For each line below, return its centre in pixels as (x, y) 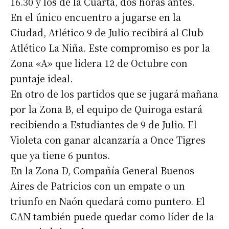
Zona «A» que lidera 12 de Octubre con (99, 63)
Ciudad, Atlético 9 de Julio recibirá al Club (107, 32)
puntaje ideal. (41, 78)
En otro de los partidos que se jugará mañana (114, 94)
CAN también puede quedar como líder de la (112, 216)
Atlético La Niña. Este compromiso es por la (110, 48)
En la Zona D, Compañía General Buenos (102, 170)
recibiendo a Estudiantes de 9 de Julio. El (104, 124)
